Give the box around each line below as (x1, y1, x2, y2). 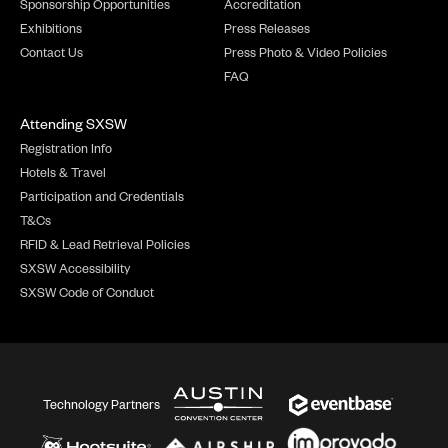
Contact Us (20, 44, 83, 60)
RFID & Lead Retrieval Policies (20, 236, 190, 252)
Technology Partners (42, 395, 160, 412)
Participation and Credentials (20, 188, 184, 204)
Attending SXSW (20, 114, 127, 132)
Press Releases (224, 20, 310, 36)
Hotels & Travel (20, 164, 106, 180)
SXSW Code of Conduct (20, 284, 154, 300)
